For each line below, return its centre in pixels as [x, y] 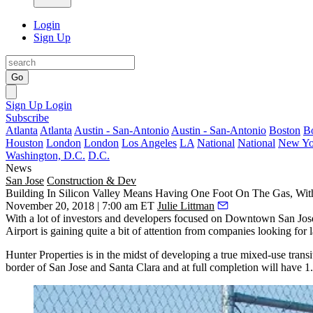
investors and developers [117, 218]
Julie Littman [186, 206]
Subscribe [27, 118]
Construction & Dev [92, 181]
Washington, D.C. [45, 155]
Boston [285, 130]
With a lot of [34, 218]
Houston [24, 143]
